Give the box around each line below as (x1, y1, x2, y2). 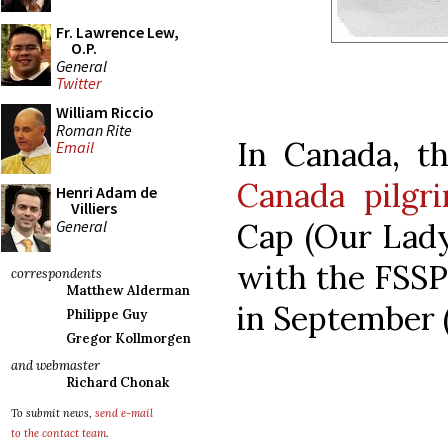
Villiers (71, 198, 117, 218)
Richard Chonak (66, 374, 169, 391)
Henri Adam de (56, 182, 157, 202)
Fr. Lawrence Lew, (56, 22, 179, 42)
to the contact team (11, 426, 106, 440)
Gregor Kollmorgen (66, 330, 191, 347)
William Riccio (56, 102, 154, 122)
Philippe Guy (66, 306, 147, 323)
